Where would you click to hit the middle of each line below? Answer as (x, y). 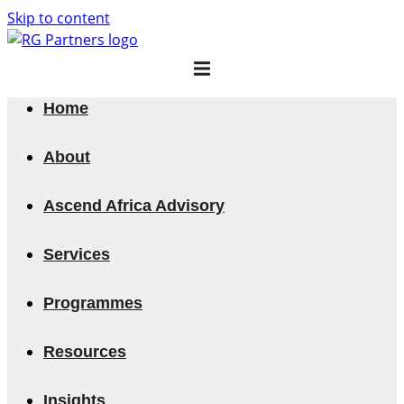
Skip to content (59, 18)
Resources (85, 352)
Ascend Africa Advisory (134, 206)
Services (77, 254)
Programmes (93, 303)
